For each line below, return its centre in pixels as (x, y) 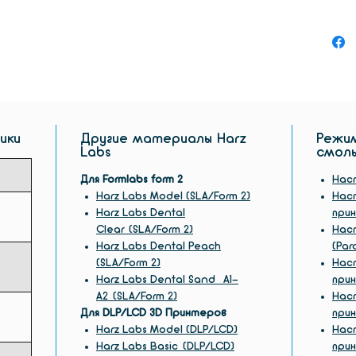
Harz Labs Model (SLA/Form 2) (173, 196)
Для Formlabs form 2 (132, 180)
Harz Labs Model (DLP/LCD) (167, 330)
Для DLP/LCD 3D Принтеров (153, 313)
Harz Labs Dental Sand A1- (167, 280)
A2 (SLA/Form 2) (137, 296)
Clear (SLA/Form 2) (145, 230)
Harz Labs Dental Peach (159, 246)
